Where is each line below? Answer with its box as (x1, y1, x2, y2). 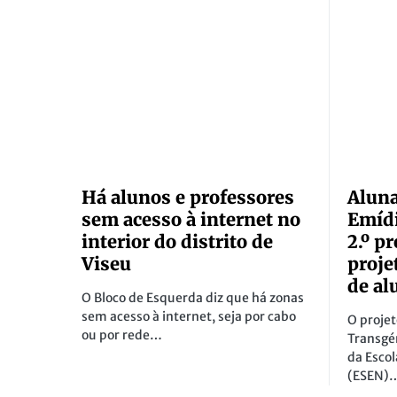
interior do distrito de (82, 230, 273, 253)
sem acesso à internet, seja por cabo (82, 308, 296, 325)
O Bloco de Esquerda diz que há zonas (82, 290, 304, 307)
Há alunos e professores (82, 186, 294, 209)
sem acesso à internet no (82, 208, 300, 231)
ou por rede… (82, 327, 162, 344)
